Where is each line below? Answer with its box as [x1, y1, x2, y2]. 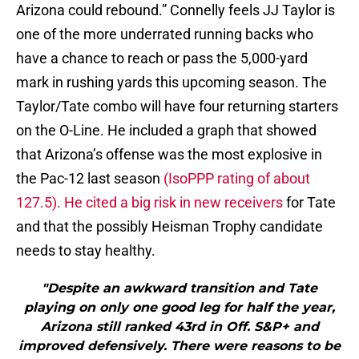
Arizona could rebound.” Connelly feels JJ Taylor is [16, 2, 335, 19]
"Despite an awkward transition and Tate [42, 280, 317, 296]
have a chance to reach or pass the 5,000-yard [16, 50, 308, 67]
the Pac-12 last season [16, 170, 163, 188]
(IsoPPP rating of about [163, 170, 310, 188]
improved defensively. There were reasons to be [18, 338, 341, 354]
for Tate [286, 194, 336, 212]
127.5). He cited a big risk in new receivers [16, 194, 286, 212]
